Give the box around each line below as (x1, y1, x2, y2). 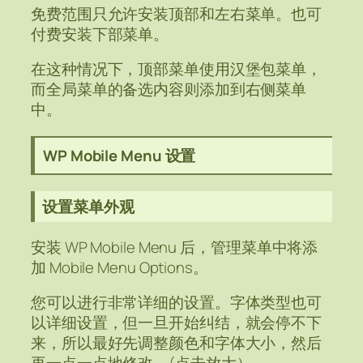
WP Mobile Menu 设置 (43, 145, 196, 167)
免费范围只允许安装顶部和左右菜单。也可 (31, 2, 322, 24)
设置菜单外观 (42, 196, 135, 218)
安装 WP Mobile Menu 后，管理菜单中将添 (31, 236, 318, 258)
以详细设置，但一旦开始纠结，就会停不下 (31, 312, 322, 334)
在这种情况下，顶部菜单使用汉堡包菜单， (31, 58, 322, 80)
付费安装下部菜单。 (31, 23, 169, 45)
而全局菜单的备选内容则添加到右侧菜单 (31, 79, 307, 100)
